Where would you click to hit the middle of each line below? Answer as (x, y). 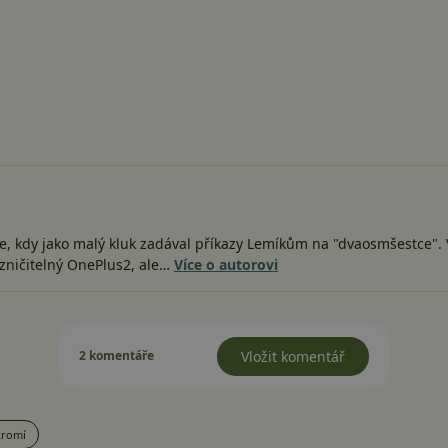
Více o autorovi (226, 265)
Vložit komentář (293, 357)
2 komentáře (116, 356)
